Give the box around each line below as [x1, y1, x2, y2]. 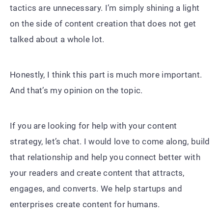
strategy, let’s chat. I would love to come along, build [10, 136, 210, 146]
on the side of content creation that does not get [10, 18, 196, 28]
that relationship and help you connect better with [10, 152, 200, 162]
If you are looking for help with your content [10, 120, 177, 131]
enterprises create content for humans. [10, 199, 160, 209]
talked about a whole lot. [10, 34, 105, 44]
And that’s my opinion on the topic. [10, 85, 143, 95]
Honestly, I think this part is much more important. [10, 69, 202, 80]
